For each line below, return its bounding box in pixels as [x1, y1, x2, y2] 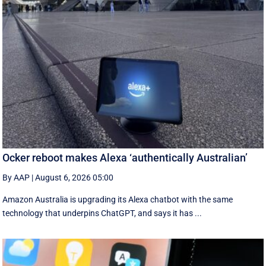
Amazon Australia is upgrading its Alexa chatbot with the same [2, 194, 233, 204]
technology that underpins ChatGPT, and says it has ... [2, 208, 202, 218]
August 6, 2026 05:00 [35, 172, 114, 182]
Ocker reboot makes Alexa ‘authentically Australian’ [2, 151, 248, 164]
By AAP [2, 172, 30, 182]
